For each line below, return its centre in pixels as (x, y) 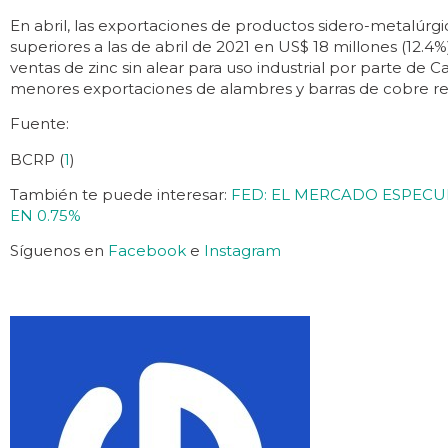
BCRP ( (37, 159)
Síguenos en (59, 251)
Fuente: (39, 124)
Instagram (242, 251)
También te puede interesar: (120, 195)
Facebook (147, 251)
